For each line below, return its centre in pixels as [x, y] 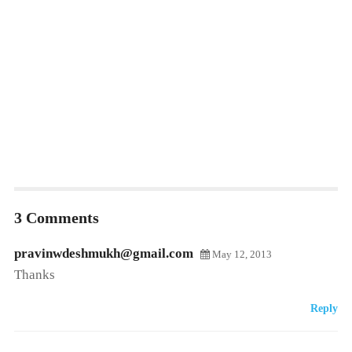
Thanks [34, 275]
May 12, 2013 [240, 254]
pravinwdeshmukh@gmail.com [103, 253]
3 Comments [56, 218]
